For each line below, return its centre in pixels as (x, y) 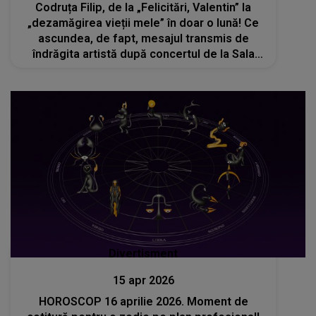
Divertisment (144, 253)
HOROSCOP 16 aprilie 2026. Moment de (143, 301)
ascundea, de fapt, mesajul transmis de (143, 38)
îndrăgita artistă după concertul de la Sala (143, 54)
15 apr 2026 (143, 280)
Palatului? (144, 69)
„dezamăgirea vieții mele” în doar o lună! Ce (144, 23)
